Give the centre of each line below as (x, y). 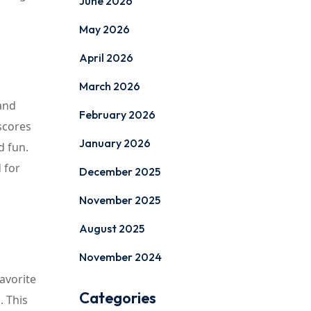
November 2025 (119, 200)
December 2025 (119, 171)
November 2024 (120, 257)
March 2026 (109, 86)
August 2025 (111, 228)
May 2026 (104, 29)
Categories (117, 298)
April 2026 (106, 58)
